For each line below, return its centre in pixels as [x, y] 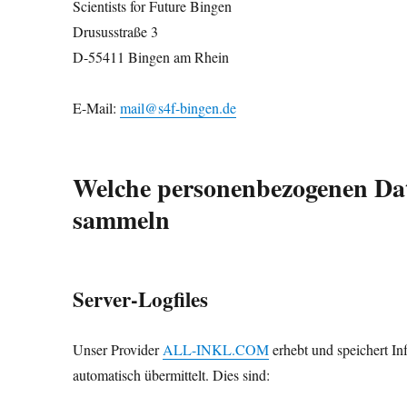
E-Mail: [97, 108]
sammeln [122, 219]
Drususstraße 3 [116, 31]
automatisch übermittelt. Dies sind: [172, 375]
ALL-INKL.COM [216, 349]
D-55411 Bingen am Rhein [151, 57]
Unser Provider [118, 349]
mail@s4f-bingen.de [179, 108]
